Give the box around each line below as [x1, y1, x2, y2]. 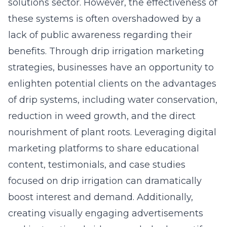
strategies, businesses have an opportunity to [8, 62, 214, 73]
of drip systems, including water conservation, [8, 94, 217, 105]
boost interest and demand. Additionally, [8, 192, 193, 203]
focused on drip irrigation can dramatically [8, 175, 202, 186]
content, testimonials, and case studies [8, 159, 185, 170]
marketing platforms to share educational [8, 143, 199, 154]
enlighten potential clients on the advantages [8, 78, 216, 89]
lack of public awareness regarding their [8, 29, 192, 41]
